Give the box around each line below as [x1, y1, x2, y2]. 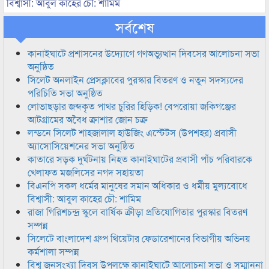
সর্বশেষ [115, 16, 154, 37]
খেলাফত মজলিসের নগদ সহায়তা [28, 165, 144, 179]
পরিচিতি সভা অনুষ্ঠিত [28, 86, 103, 100]
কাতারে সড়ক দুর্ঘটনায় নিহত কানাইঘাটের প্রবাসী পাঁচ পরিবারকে [28, 152, 252, 166]
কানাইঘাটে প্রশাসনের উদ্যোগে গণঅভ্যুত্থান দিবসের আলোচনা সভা [28, 46, 259, 60]
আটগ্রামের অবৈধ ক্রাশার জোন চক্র [28, 112, 148, 126]
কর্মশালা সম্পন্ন [28, 244, 79, 258]
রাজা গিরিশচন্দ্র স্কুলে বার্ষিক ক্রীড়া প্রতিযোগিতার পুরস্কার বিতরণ [28, 205, 247, 219]
